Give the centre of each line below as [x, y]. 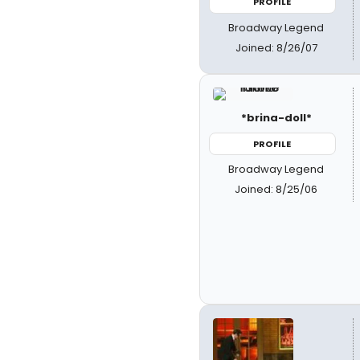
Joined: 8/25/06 [276, 189]
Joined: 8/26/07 [276, 47]
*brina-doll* [276, 117]
